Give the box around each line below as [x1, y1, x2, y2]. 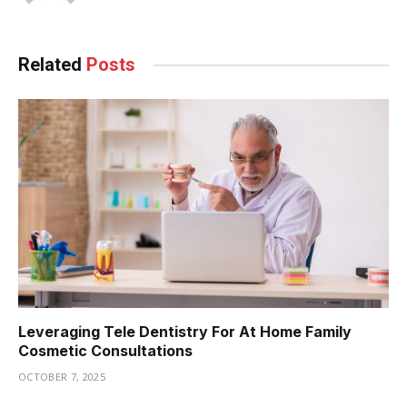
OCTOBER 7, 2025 [18, 369, 105, 383]
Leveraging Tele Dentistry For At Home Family [18, 322, 352, 341]
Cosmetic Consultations [18, 341, 193, 360]
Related [18, 54, 86, 76]
